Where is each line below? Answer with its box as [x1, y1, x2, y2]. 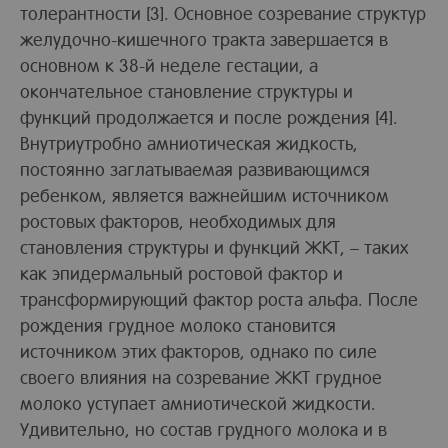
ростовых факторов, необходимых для [20, 208, 336, 232]
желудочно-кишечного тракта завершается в [20, 26, 388, 50]
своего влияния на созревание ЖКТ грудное [20, 364, 382, 388]
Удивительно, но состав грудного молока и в [20, 416, 387, 440]
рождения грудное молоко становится [20, 312, 336, 336]
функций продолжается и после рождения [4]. [20, 104, 398, 128]
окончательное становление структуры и [20, 78, 353, 102]
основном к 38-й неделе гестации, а [20, 52, 318, 76]
